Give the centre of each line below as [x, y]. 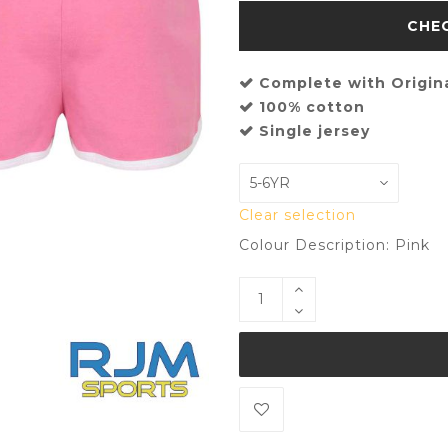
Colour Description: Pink [334, 244]
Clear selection [297, 214]
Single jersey [314, 130]
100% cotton [312, 106]
